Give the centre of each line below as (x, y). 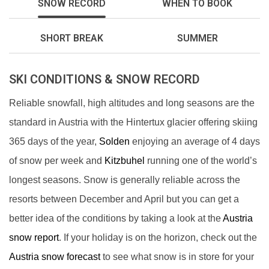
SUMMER (197, 38)
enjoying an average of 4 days (195, 141)
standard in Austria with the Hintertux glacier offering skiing (133, 122)
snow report (34, 237)
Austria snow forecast (55, 257)
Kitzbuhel (125, 161)
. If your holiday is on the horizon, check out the (158, 237)
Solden (114, 141)
